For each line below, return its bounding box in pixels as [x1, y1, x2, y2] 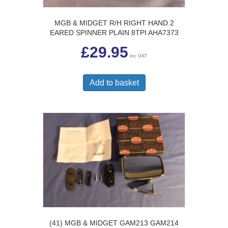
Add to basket [89, 78, 139, 87]
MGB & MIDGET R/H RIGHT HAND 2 [54, 19, 174, 27]
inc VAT [130, 53, 147, 59]
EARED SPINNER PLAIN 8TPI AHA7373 [49, 28, 179, 37]
